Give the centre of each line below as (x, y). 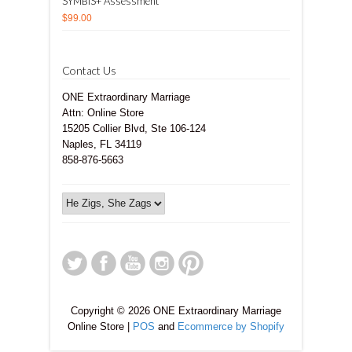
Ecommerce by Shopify (231, 326)
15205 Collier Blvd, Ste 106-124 (134, 128)
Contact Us (89, 70)
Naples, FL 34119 (102, 144)
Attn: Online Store (103, 112)
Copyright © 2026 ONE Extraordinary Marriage (176, 310)
